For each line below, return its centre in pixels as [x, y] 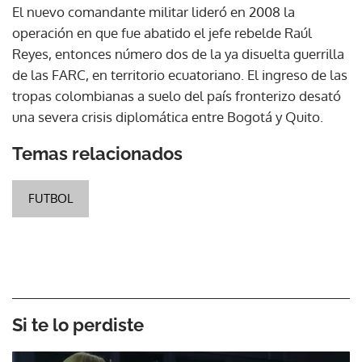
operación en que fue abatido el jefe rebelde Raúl [162, 32]
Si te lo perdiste [78, 324]
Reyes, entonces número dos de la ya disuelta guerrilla [178, 53]
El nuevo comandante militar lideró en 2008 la [154, 11]
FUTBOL [51, 198]
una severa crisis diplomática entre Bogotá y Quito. [168, 116]
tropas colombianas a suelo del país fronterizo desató [177, 95]
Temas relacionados [97, 153]
